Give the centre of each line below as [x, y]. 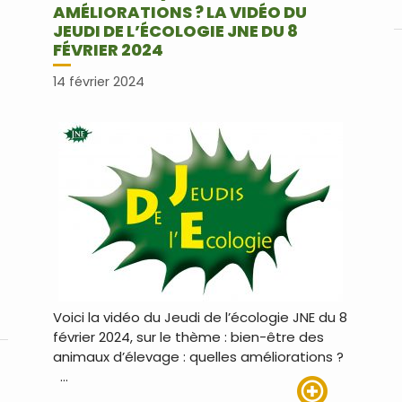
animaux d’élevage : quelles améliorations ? [200, 356]
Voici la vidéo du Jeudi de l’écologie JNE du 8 [200, 317]
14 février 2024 [98, 81]
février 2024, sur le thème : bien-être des [188, 336]
